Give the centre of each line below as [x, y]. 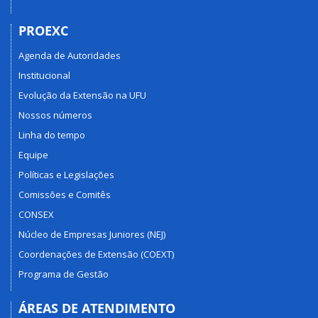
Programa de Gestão [64, 274]
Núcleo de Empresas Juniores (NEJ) [92, 234]
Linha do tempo [52, 135]
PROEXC [43, 31]
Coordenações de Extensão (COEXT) [96, 254]
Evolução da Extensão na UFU [82, 95]
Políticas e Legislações [66, 174]
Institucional [44, 75]
